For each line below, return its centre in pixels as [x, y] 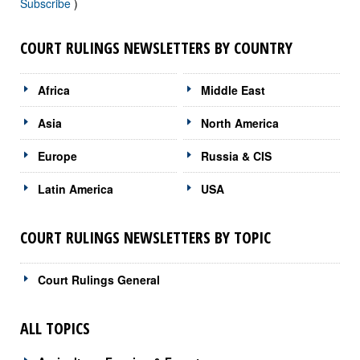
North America [240, 123]
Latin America [76, 188]
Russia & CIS [237, 155]
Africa [54, 90]
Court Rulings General [99, 279]
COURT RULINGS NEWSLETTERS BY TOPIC [145, 237]
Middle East [233, 90]
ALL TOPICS [55, 328]
